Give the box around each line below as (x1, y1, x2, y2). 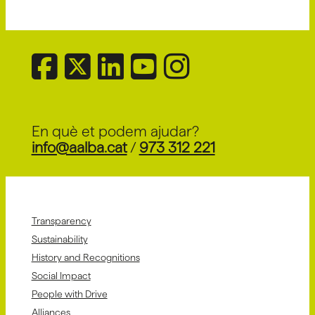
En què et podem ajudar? (31, 122, 199, 139)
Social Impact (31, 269, 91, 281)
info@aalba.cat (31, 139, 127, 155)
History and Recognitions (31, 251, 140, 263)
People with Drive (31, 288, 108, 300)
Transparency (31, 214, 91, 226)
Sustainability (31, 233, 88, 245)
